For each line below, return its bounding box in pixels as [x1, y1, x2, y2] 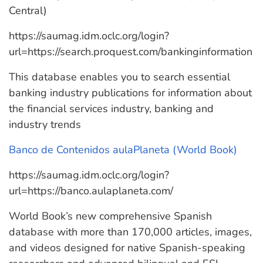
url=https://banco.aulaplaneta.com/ [9, 184, 173, 198]
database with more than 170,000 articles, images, [9, 225, 252, 239]
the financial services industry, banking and [9, 102, 214, 116]
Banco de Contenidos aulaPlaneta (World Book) [9, 143, 237, 157]
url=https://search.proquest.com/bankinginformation [9, 45, 252, 59]
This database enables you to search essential [9, 70, 230, 84]
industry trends [9, 117, 81, 131]
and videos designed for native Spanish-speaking [9, 241, 245, 255]
